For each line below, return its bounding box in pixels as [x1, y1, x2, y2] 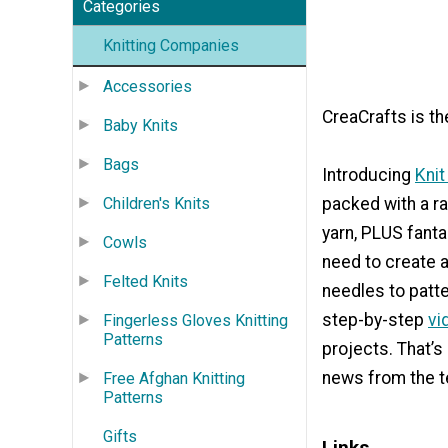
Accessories [103, 76, 192, 96]
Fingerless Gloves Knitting [103, 310, 288, 330]
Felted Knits [103, 271, 188, 291]
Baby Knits [103, 115, 178, 135]
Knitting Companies [103, 35, 239, 55]
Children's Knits [103, 193, 210, 213]
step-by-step [322, 309, 428, 330]
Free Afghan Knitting [103, 368, 245, 388]
